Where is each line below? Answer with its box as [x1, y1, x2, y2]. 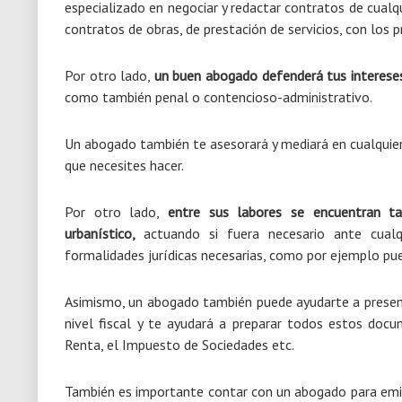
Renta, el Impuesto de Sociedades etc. [65, 336, 294, 354]
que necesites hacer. [65, 156, 184, 174]
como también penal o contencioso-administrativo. [65, 88, 372, 106]
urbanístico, [65, 224, 144, 242]
